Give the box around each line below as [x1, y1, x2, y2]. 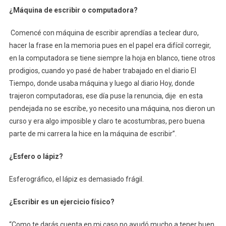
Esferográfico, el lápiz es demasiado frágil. [9, 175, 144, 183]
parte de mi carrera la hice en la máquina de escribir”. [9, 129, 177, 138]
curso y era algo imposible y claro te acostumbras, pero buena [9, 117, 205, 125]
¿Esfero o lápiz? [9, 152, 63, 160]
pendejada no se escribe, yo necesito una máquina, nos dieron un [9, 104, 215, 112]
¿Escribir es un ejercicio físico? [9, 197, 115, 206]
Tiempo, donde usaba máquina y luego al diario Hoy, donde [9, 79, 195, 87]
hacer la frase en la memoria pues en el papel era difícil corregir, [9, 41, 211, 49]
